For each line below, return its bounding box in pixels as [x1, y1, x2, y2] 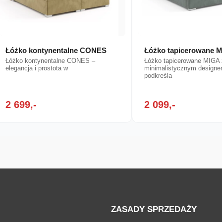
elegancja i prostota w [5, 64, 68, 72]
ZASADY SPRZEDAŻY [111, 204, 197, 214]
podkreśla [144, 72, 172, 80]
